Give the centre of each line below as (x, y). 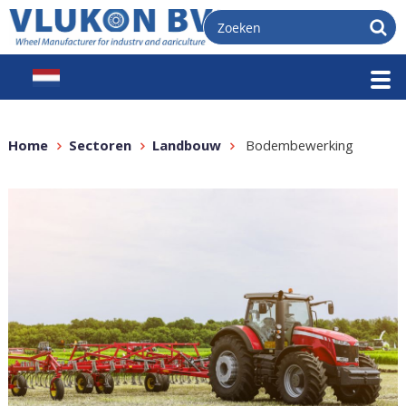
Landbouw (186, 148)
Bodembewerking (297, 148)
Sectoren (100, 148)
